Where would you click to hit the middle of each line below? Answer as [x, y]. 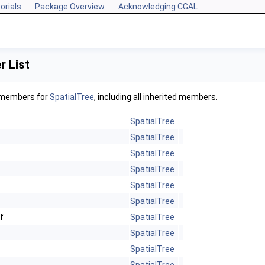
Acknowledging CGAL [158, 7]
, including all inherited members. [156, 97]
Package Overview [70, 7]
